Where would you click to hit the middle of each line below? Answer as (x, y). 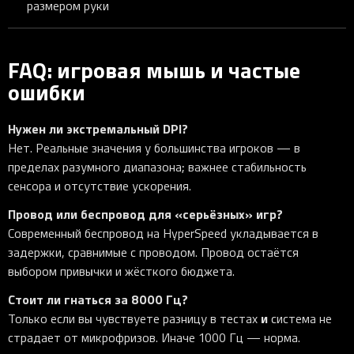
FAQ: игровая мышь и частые (154, 69)
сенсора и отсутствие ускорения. (100, 185)
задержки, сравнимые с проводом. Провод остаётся (153, 252)
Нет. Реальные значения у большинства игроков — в (154, 147)
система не (300, 318)
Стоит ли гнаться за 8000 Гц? (98, 299)
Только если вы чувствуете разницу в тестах (134, 318)
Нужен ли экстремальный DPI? (98, 128)
